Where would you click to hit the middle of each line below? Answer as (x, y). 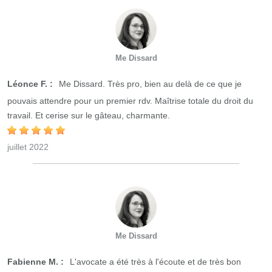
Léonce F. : (30, 84)
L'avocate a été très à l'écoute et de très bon (154, 262)
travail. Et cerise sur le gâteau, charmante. (89, 115)
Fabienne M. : (36, 262)
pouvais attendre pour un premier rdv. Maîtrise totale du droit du (130, 101)
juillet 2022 (28, 147)
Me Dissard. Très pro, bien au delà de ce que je (149, 84)
